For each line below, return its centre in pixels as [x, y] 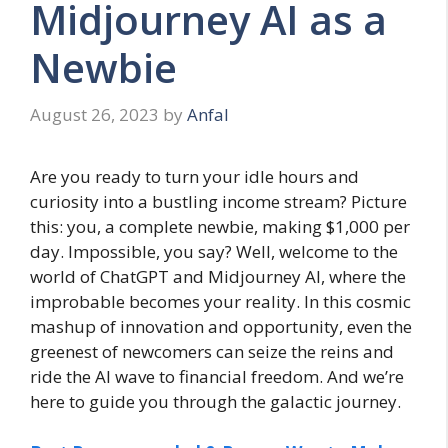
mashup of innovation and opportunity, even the [221, 327]
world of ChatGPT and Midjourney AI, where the [218, 277]
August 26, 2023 [94, 115]
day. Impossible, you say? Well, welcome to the [214, 252]
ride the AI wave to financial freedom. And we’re [217, 377]
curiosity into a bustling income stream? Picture [218, 202]
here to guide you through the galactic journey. [215, 402]
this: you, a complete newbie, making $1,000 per [220, 227]
